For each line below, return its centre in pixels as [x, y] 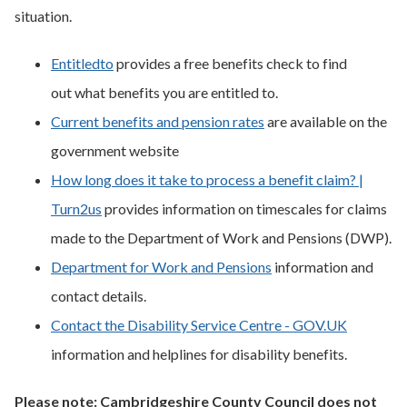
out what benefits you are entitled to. [166, 92]
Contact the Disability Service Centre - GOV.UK [199, 325]
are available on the [326, 121]
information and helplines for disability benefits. [199, 354]
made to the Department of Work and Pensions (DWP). [221, 238]
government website [115, 150]
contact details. [99, 296]
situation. [43, 16]
